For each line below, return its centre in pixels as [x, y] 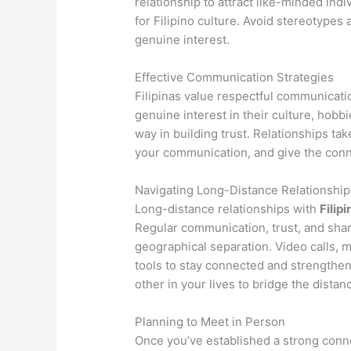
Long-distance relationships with [226, 209]
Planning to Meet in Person [210, 322]
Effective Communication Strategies [235, 78]
